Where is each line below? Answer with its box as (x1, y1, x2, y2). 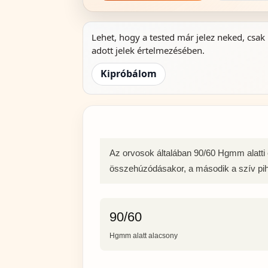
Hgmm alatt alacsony (109, 232, 178, 240)
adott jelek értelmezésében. (92, 44, 205, 56)
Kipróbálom (100, 67, 157, 81)
